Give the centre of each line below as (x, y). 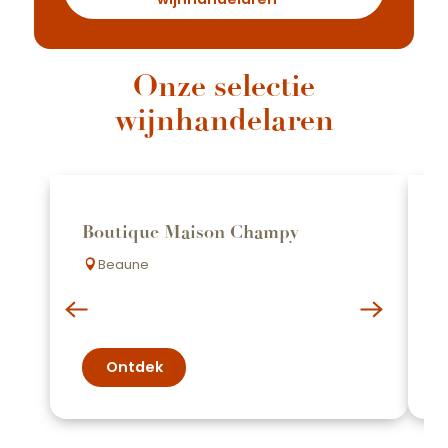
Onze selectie (224, 85)
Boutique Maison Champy (190, 231)
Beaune (123, 264)
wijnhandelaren (224, 119)
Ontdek (134, 367)
